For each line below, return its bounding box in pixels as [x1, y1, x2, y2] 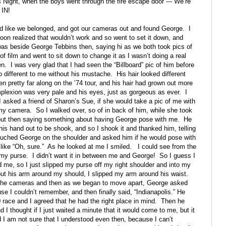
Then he [161, 197, 185, 205]
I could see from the [138, 143, 196, 151]
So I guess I [159, 152, 195, 160]
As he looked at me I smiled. [47, 143, 132, 151]
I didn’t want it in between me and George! [32, 152, 155, 160]
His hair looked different [117, 70, 186, 78]
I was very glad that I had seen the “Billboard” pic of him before [11, 61, 194, 69]
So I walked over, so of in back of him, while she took [36, 106, 192, 115]
